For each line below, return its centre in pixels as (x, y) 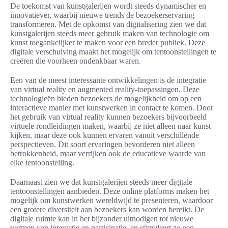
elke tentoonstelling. (42, 163)
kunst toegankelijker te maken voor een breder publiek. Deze (108, 43)
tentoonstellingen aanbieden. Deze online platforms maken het (110, 191)
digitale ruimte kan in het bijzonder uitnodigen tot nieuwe (102, 219)
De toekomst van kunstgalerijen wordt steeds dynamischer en (108, 6)
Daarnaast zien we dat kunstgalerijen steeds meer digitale (101, 182)
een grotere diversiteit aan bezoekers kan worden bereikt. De (107, 210)
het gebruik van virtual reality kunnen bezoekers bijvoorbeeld (108, 117)
